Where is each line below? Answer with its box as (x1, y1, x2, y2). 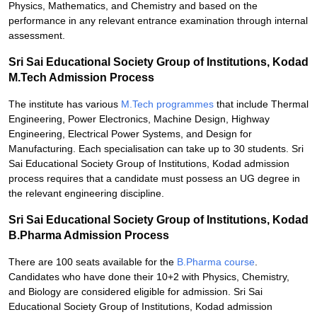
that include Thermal (214, 98, 309, 110)
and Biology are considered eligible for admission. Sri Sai (8, 286, 263, 297)
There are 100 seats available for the (8, 256, 177, 267)
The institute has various (8, 98, 121, 110)
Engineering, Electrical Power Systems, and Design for (8, 128, 252, 139)
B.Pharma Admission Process (8, 229, 169, 241)
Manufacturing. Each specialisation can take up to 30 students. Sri (8, 143, 304, 154)
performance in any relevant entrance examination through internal (8, 15, 308, 26)
